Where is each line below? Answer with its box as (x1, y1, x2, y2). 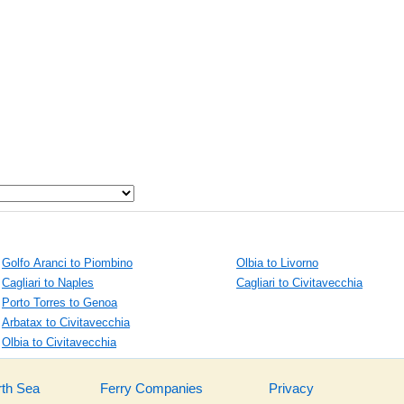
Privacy (268, 381, 314, 397)
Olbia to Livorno (236, 256, 318, 271)
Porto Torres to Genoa (2, 296, 117, 310)
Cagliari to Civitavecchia (236, 276, 363, 290)
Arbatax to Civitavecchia (2, 316, 130, 330)
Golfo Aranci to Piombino (2, 256, 133, 271)
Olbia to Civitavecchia (2, 335, 116, 350)
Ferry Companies (99, 381, 203, 397)
